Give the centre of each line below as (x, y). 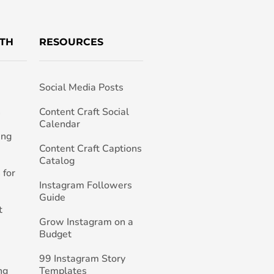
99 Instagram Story (82, 259)
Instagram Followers (85, 186)
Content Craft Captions (90, 149)
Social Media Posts (81, 88)
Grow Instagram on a (86, 222)
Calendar (59, 124)
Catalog (57, 161)
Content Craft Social (84, 112)
